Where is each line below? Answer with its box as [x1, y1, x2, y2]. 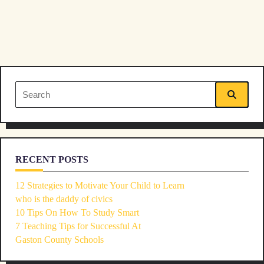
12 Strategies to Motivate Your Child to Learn [15, 180, 184, 191]
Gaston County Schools [15, 235, 104, 245]
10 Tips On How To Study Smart [15, 207, 139, 218]
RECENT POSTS [15, 154, 88, 165]
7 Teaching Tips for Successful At [15, 221, 141, 232]
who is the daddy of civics [15, 194, 113, 204]
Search [15, 84, 39, 95]
